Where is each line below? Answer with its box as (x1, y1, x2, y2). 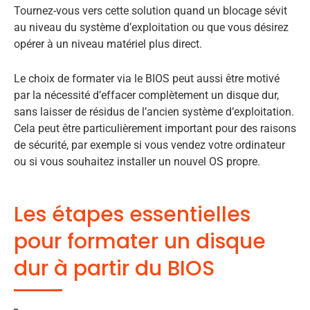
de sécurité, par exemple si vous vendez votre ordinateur (14, 138, 285, 152)
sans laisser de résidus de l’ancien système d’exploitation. (14, 104, 294, 118)
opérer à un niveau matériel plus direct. (14, 37, 202, 51)
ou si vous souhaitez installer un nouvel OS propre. (14, 154, 260, 168)
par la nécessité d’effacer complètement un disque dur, (14, 88, 279, 102)
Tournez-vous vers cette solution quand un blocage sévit (14, 4, 287, 18)
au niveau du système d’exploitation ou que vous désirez (14, 21, 289, 35)
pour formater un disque (14, 226, 266, 256)
